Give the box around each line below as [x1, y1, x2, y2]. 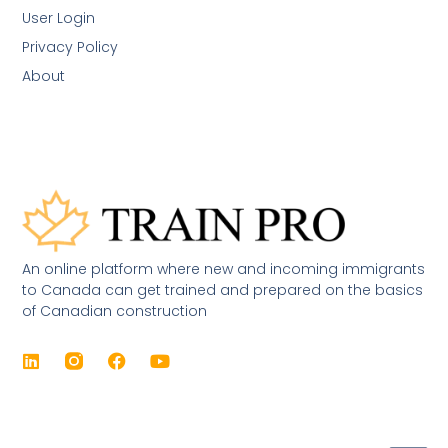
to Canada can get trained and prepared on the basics [22, 280, 424, 301]
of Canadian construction [22, 301, 208, 322]
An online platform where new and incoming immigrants [22, 259, 426, 280]
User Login [22, 7, 96, 28]
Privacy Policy [22, 36, 119, 57]
